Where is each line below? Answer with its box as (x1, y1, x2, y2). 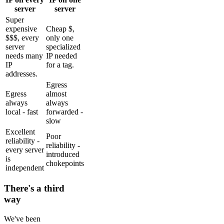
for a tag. (46, 60, 74, 69)
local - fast (5, 107, 38, 116)
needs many (5, 51, 43, 60)
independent (5, 163, 44, 172)
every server (5, 145, 44, 154)
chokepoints (46, 158, 84, 167)
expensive (5, 24, 37, 33)
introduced (46, 149, 79, 158)
